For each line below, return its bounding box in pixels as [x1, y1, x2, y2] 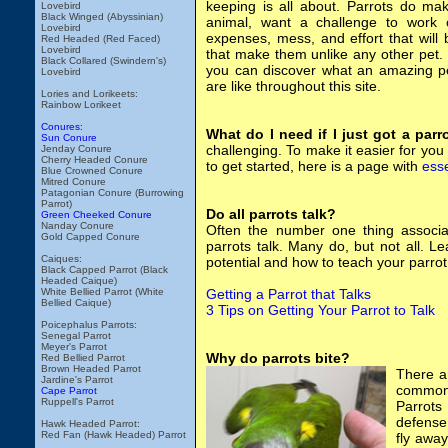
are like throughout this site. [206, 78, 381, 94]
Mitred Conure [41, 176, 106, 187]
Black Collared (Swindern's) [41, 55, 166, 66]
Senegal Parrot [41, 330, 111, 341]
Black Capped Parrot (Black [41, 264, 168, 275]
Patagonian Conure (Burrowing [41, 187, 184, 198]
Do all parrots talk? [206, 206, 336, 222]
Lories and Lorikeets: [41, 88, 138, 99]
